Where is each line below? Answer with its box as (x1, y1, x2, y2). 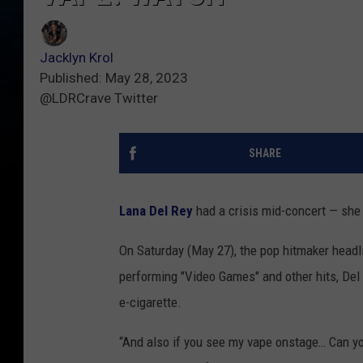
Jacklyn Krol (40, 49, 113, 66)
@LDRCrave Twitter (40, 90, 158, 107)
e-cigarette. (119, 294, 181, 311)
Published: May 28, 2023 (40, 70, 188, 87)
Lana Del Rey (119, 203, 193, 220)
